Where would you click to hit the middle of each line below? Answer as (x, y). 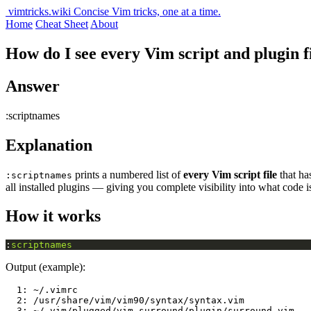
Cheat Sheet (62, 24)
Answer (33, 86)
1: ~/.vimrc (42, 290)
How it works (53, 216)
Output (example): (45, 267)
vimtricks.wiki (40, 11)
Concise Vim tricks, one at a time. (147, 11)
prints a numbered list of (128, 174)
